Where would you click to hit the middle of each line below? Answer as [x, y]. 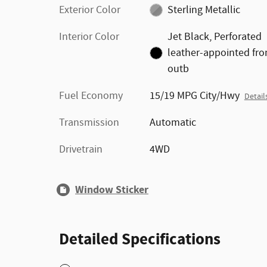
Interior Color [89, 37]
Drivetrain [81, 149]
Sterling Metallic [204, 10]
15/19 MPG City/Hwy [194, 96]
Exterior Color [90, 10]
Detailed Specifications [140, 239]
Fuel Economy [91, 96]
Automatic [173, 122]
